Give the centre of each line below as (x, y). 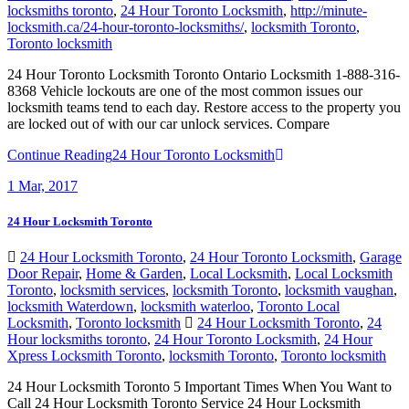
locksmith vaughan (339, 290)
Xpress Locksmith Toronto (84, 356)
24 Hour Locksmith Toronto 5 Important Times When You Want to (199, 387)
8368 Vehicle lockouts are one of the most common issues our (185, 90)
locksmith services (113, 290)
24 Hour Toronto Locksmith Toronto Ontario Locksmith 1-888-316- (204, 74)
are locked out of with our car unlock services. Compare (168, 123)
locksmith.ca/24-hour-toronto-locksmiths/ (126, 26)
